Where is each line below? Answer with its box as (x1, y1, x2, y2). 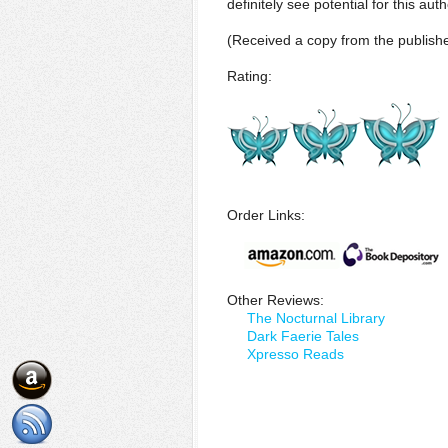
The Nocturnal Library (247, 310, 385, 326)
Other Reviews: (227, 292, 324, 308)
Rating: (227, 68, 272, 84)
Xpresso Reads (247, 346, 344, 362)
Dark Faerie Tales (247, 328, 359, 344)
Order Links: (227, 207, 305, 223)
